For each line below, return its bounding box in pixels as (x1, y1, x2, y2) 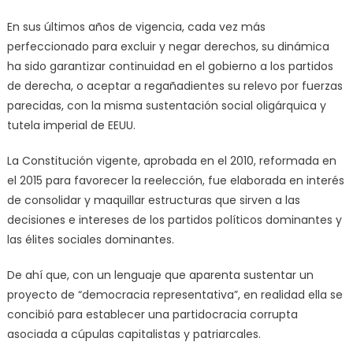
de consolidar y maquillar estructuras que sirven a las (6, 191, 300, 208)
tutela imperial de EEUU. (6, 117, 136, 133)
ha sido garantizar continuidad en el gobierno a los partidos (6, 58, 333, 74)
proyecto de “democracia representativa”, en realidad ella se (6, 286, 343, 303)
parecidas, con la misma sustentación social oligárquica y (6, 97, 326, 113)
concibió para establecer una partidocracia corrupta (6, 306, 298, 322)
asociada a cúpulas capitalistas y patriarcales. (6, 325, 264, 342)
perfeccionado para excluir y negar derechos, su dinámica (6, 38, 329, 54)
